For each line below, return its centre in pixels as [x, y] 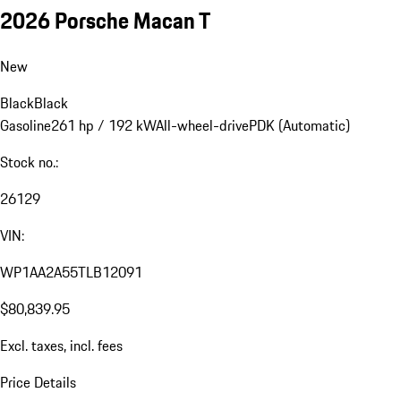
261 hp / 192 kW [103, 126]
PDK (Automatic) [299, 126]
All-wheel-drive [202, 126]
